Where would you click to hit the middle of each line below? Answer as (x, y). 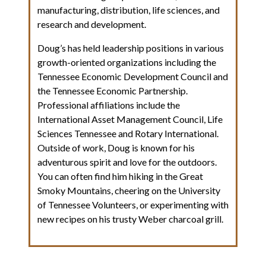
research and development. (92, 24)
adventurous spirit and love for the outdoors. (127, 161)
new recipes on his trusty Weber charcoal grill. (130, 218)
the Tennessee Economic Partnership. (113, 90)
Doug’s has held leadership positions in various (131, 47)
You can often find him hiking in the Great (120, 176)
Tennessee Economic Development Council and (133, 76)
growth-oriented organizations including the (127, 62)
